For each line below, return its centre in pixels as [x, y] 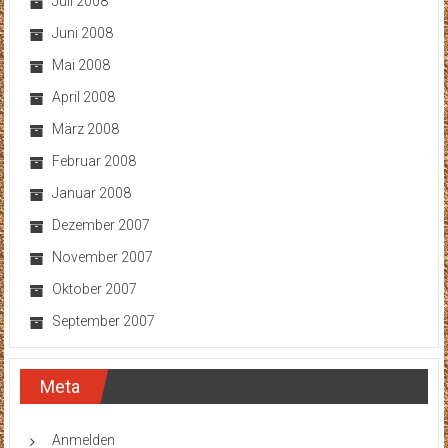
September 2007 [103, 321]
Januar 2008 [91, 193]
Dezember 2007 [100, 225]
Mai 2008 [80, 65]
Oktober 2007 [94, 289]
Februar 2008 [93, 161]
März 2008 [85, 129]
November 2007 [102, 257]
